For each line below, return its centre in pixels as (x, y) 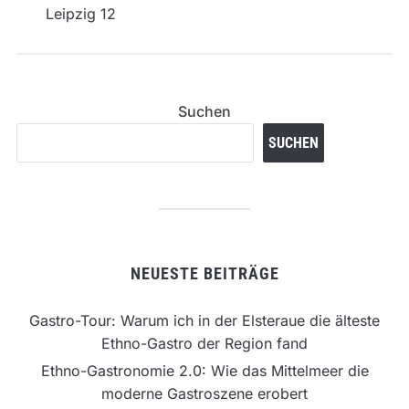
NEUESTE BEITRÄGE (204, 274)
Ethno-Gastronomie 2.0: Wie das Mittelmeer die (204, 371)
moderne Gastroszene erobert (204, 394)
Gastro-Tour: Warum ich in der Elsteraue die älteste (204, 321)
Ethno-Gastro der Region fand (204, 344)
